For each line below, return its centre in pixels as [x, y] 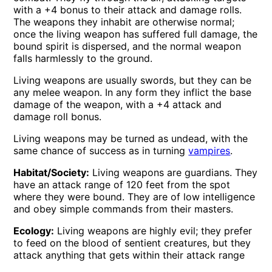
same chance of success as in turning [101, 150]
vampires [209, 150]
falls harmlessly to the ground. [83, 58]
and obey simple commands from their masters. [124, 209]
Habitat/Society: [52, 172]
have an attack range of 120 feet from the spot [122, 184]
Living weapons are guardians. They [174, 172]
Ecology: [34, 230]
